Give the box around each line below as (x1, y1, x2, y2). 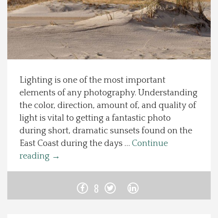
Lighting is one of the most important (19, 75, 165, 85)
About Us (10, 93, 36, 105)
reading (19, 151, 52, 161)
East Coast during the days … (19, 139, 132, 148)
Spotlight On (10, 10, 48, 22)
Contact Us (10, 177, 43, 188)
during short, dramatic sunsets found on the (19, 126, 192, 136)
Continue (132, 139, 168, 148)
